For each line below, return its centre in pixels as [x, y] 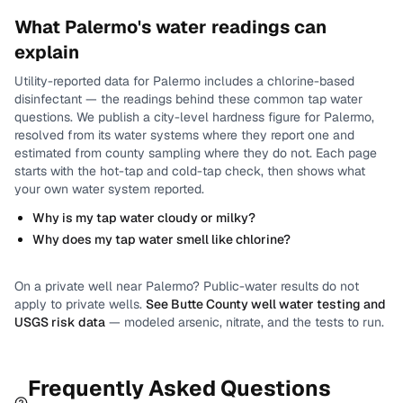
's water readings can [232, 27]
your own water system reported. [109, 189]
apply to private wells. [78, 304]
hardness [238, 117]
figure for [292, 117]
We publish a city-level [144, 117]
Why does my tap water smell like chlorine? [161, 239]
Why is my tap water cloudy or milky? [144, 218]
